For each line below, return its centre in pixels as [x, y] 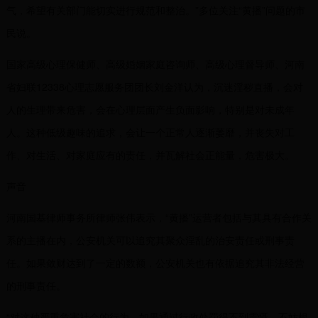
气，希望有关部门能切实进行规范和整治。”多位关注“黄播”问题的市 [155, 10]
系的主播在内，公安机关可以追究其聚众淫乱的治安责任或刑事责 [150, 240]
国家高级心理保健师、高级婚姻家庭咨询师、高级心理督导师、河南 [155, 64]
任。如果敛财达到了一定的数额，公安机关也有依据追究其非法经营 [155, 263]
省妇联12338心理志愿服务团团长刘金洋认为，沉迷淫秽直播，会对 [154, 87]
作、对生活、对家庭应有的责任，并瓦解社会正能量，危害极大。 [150, 155]
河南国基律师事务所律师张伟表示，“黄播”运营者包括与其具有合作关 [159, 217]
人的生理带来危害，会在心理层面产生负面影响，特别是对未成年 [150, 109]
